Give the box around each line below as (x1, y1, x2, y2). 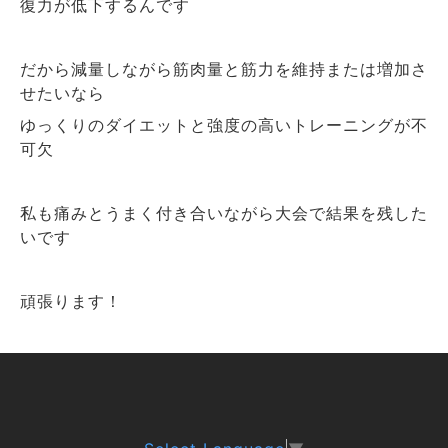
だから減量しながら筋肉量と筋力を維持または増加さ (20, 58, 428, 81)
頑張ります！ (20, 290, 122, 313)
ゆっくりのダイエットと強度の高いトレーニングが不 (20, 114, 428, 137)
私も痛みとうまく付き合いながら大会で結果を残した (20, 202, 428, 225)
